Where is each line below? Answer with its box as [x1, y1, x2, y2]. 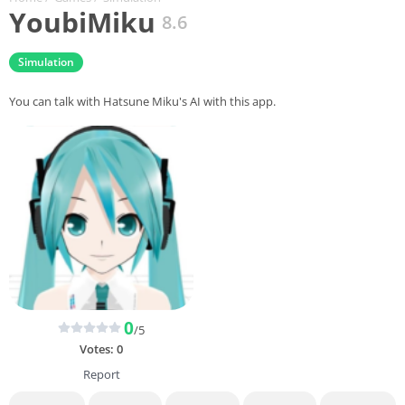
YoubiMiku [9, 3, 155, 41]
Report [82, 365, 120, 382]
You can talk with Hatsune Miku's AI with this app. [9, 92, 276, 109]
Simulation [18, 53, 74, 70]
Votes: [80, 340, 117, 357]
